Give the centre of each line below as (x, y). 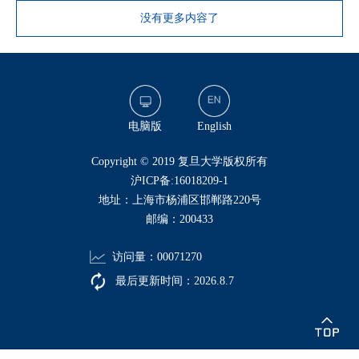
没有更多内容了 (179, 18)
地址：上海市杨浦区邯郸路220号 (179, 200)
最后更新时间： (153, 280)
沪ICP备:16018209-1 (179, 180)
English (214, 126)
